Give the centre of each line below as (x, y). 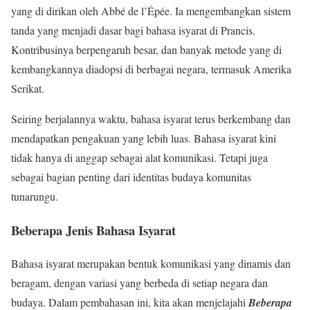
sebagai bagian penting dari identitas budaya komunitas (131, 176)
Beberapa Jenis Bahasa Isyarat (93, 230)
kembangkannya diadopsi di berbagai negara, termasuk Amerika (151, 69)
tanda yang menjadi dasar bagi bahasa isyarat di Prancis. (133, 30)
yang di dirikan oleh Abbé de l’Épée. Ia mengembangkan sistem (151, 10)
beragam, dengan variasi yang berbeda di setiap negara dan (139, 283)
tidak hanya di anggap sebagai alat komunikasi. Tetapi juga (139, 157)
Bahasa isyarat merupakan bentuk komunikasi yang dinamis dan (151, 264)
